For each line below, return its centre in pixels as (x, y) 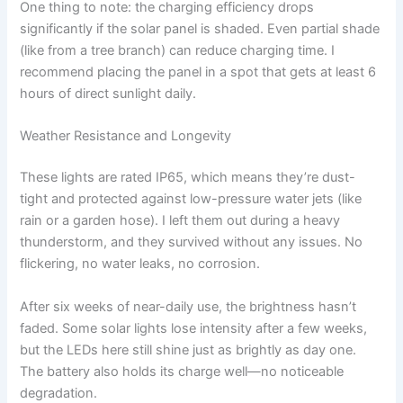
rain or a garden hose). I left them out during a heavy (180, 221)
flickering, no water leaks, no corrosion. (140, 264)
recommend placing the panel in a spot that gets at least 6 (198, 72)
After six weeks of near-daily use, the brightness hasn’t (188, 306)
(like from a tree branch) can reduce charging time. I (178, 51)
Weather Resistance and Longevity (126, 136)
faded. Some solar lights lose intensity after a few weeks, (194, 328)
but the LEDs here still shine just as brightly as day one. (188, 349)
